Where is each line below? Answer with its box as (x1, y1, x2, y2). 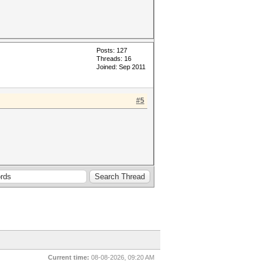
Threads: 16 (96, 55, 131, 62)
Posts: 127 (96, 47, 127, 54)
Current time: (48, 254, 89, 261)
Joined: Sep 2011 (96, 63, 146, 70)
